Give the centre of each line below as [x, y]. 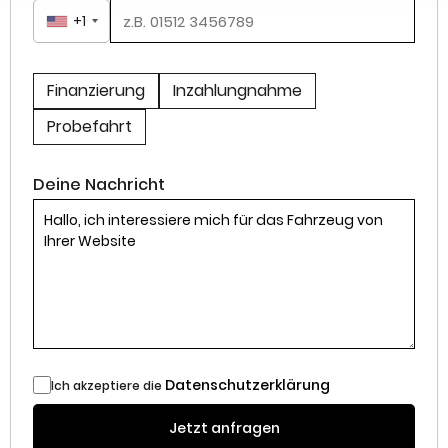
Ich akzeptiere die [108, 386]
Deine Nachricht [99, 185]
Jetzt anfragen [224, 428]
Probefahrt [89, 127]
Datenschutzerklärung [247, 385]
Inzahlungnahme [237, 91]
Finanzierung [96, 91]
